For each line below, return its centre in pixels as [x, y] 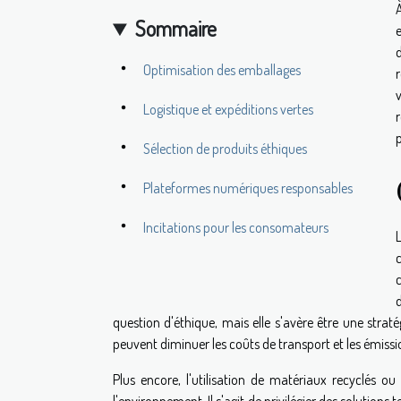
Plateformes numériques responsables [248, 188]
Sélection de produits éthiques [225, 149]
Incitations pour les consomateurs [236, 228]
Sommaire [176, 29]
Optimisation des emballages [222, 70]
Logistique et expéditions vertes [228, 110]
